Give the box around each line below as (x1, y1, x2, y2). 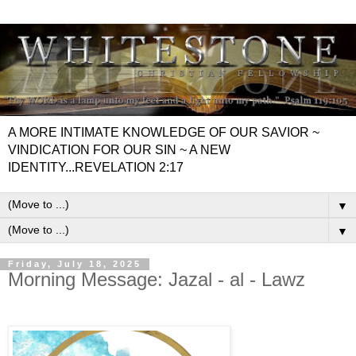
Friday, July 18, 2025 (8, 259, 141, 269)
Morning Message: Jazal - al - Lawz (8, 269, 305, 291)
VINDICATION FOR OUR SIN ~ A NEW (8, 143, 230, 157)
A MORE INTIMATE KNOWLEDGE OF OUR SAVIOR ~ (8, 126, 319, 140)
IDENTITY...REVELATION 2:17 (8, 161, 184, 175)
